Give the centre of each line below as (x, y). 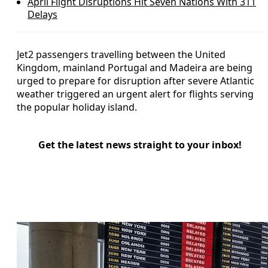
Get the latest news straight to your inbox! (140, 144)
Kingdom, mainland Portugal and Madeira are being (135, 67)
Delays (42, 14)
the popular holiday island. (77, 107)
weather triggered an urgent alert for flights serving (135, 94)
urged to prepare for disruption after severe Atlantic (135, 80)
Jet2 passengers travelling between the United (121, 54)
